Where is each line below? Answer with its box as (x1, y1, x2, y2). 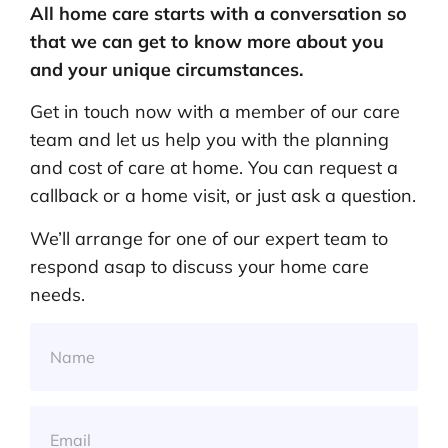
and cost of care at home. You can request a (30, 156, 398, 180)
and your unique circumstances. (30, 57, 303, 81)
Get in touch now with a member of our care (30, 100, 400, 124)
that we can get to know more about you (30, 29, 384, 53)
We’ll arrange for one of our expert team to (30, 226, 388, 250)
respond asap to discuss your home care (30, 254, 369, 278)
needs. (30, 282, 85, 306)
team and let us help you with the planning (30, 128, 389, 152)
